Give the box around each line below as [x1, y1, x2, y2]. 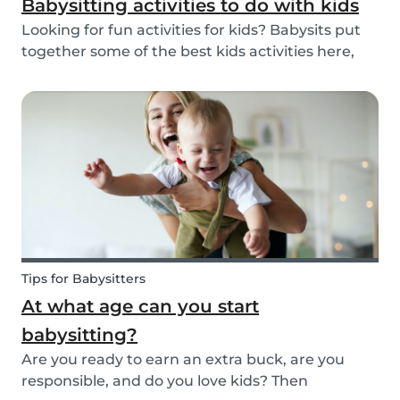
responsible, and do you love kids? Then [21, 372, 308, 390]
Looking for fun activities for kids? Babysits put [21, 21, 361, 39]
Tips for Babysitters [21, 271, 146, 287]
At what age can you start [21, 296, 259, 318]
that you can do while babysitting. [21, 64, 268, 82]
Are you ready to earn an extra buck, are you [21, 351, 345, 369]
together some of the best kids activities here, [21, 43, 354, 61]
